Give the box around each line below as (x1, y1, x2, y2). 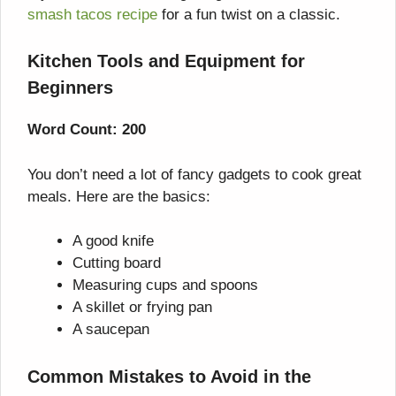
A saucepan (72, 321, 149, 339)
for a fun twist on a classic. (157, 5, 340, 23)
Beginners (27, 78, 113, 98)
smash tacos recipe (27, 5, 157, 23)
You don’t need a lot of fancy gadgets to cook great (27, 165, 362, 183)
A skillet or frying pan (72, 299, 212, 316)
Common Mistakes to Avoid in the (27, 366, 311, 386)
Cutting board (72, 255, 161, 272)
